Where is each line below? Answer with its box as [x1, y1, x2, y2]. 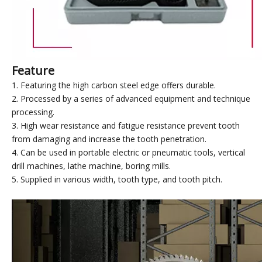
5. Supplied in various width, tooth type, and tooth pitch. [12, 174, 222, 185]
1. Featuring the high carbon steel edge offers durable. [12, 80, 216, 91]
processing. [12, 106, 54, 118]
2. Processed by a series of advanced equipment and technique [12, 93, 250, 104]
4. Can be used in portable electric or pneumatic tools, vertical [12, 147, 245, 158]
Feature [12, 63, 54, 78]
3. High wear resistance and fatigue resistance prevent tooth [12, 120, 240, 131]
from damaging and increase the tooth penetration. [12, 133, 206, 144]
